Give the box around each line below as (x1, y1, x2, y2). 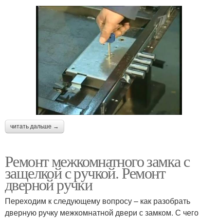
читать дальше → (10, 123, 59, 130)
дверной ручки (5, 174, 92, 195)
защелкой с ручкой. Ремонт (5, 162, 165, 183)
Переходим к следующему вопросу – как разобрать (5, 195, 190, 207)
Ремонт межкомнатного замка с (5, 150, 190, 172)
